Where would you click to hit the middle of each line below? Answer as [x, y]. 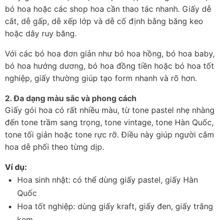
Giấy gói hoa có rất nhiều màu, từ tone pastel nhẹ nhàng [110, 110]
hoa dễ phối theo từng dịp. [55, 147]
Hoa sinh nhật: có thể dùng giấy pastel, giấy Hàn [108, 180]
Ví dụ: [16, 167]
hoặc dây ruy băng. [41, 34]
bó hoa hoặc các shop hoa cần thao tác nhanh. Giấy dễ [108, 9]
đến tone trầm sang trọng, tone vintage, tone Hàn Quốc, [109, 123]
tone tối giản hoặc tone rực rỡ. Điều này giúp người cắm [110, 135]
